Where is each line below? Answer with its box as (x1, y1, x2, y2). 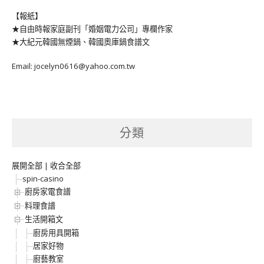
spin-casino (22, 173, 64, 184)
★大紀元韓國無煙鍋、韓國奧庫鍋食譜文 (12, 37, 150, 48)
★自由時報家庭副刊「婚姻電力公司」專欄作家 (12, 24, 173, 35)
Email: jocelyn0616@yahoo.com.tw (12, 60, 135, 71)
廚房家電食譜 (25, 186, 71, 197)
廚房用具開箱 (33, 227, 79, 239)
